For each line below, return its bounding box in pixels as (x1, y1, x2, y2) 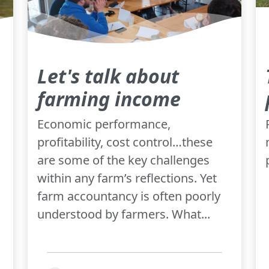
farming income (37, 85, 181, 112)
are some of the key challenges (37, 151, 210, 168)
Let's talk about (37, 62, 179, 89)
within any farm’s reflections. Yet (37, 169, 217, 186)
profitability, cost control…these (37, 133, 213, 150)
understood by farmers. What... (37, 205, 210, 222)
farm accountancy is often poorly (37, 187, 220, 204)
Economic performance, (37, 115, 171, 132)
